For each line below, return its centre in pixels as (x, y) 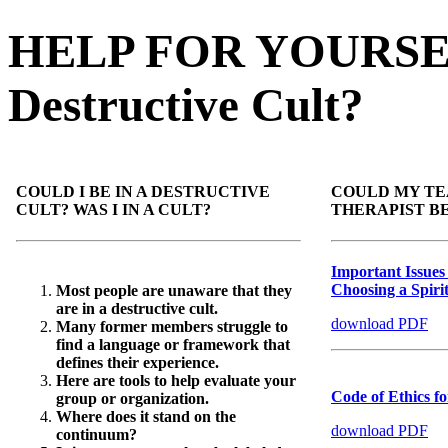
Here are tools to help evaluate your (176, 381)
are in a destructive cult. (139, 309)
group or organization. (132, 399)
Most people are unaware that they (174, 291)
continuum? (98, 435)
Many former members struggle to (172, 327)
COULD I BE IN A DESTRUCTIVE (143, 191)
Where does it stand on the (146, 417)
